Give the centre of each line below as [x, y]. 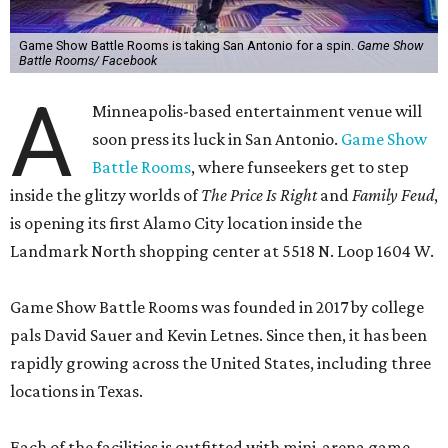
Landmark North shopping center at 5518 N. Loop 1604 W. [222, 251]
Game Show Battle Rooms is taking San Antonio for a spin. [187, 46]
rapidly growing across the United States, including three [220, 363]
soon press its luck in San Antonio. [217, 139]
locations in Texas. [76, 391]
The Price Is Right [259, 195]
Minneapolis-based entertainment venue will [257, 111]
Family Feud [393, 195]
